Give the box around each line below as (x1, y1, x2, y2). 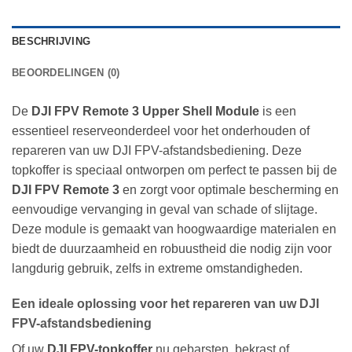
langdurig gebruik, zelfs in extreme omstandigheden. (12, 261, 302, 275)
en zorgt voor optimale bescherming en (119, 182, 339, 196)
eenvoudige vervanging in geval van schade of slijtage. (12, 202, 317, 216)
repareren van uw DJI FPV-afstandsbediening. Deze (12, 143, 302, 157)
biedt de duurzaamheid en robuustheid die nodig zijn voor (12, 241, 332, 255)
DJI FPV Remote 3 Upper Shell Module (31, 104, 259, 118)
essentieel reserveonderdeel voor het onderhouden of (12, 123, 310, 137)
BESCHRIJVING (12, 35, 91, 47)
